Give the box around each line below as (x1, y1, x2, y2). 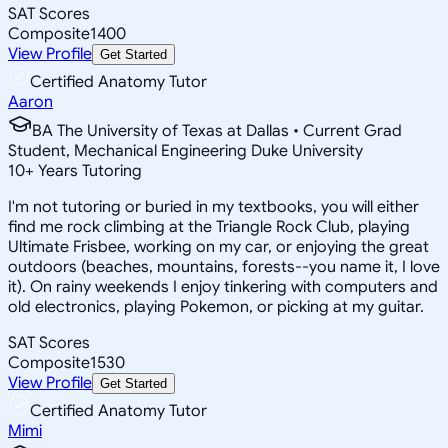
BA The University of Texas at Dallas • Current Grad (32, 120, 402, 141)
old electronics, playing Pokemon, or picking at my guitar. (8, 296, 424, 317)
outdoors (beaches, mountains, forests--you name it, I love (8, 256, 440, 277)
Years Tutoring (34, 160, 142, 181)
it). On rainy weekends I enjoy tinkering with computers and (8, 276, 438, 297)
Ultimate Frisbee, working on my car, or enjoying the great (8, 236, 429, 257)
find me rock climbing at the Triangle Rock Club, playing (8, 216, 410, 237)
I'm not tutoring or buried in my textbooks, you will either (8, 196, 419, 217)
